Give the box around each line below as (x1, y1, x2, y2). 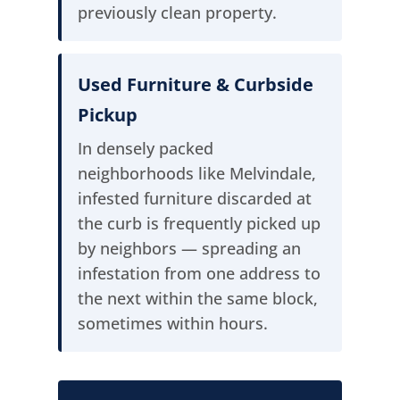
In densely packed (77, 137, 213, 160)
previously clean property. (77, 2, 277, 24)
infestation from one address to (77, 262, 321, 285)
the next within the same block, (77, 287, 318, 310)
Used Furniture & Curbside (77, 72, 313, 97)
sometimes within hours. (77, 312, 268, 335)
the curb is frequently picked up (77, 212, 321, 235)
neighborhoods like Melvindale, (77, 162, 316, 185)
